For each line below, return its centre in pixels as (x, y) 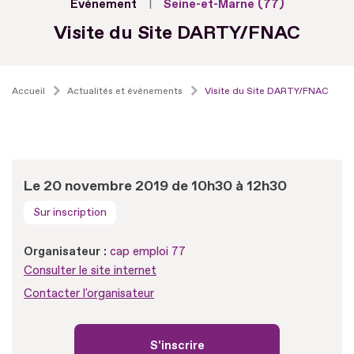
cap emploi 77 (148, 251)
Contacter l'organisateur (89, 293)
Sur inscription (70, 212)
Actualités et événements (125, 91)
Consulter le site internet (90, 270)
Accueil (28, 91)
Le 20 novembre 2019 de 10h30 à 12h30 (155, 186)
